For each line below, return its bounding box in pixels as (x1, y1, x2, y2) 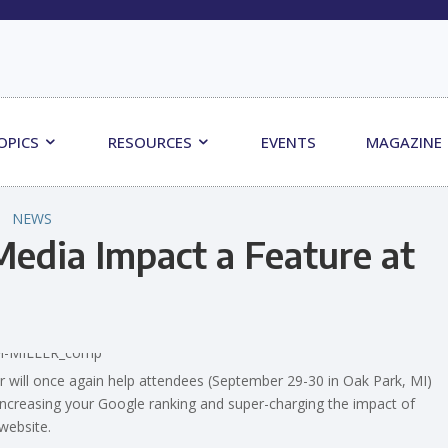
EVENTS (261, 131, 317, 152)
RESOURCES (108, 131, 197, 152)
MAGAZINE (366, 131, 443, 152)
